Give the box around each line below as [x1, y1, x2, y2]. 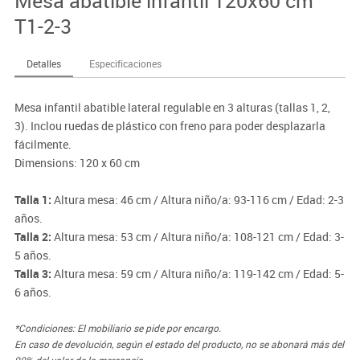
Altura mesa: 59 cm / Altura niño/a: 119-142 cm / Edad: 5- [51, 266, 344, 282]
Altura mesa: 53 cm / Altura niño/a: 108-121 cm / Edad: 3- [51, 229, 344, 245]
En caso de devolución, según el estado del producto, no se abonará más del [14, 337, 344, 351]
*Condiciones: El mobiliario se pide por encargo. [14, 321, 221, 335]
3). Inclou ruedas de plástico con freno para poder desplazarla [14, 118, 325, 134]
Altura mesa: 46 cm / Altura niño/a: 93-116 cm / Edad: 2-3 [51, 192, 344, 208]
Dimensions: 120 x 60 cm [14, 155, 140, 171]
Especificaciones [88, 57, 162, 71]
